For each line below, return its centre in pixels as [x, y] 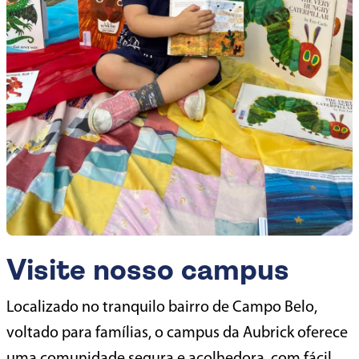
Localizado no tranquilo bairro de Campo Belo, [162, 307]
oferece [321, 333]
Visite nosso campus [148, 271]
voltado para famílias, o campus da [125, 333]
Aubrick [268, 333]
